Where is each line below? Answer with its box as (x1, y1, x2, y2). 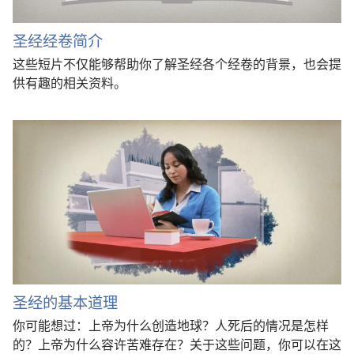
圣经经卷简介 (13, 29, 103, 52)
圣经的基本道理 (13, 291, 118, 314)
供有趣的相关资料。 (13, 73, 126, 92)
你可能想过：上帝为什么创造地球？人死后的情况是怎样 (13, 315, 329, 335)
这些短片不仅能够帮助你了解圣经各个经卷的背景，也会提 (13, 54, 341, 73)
